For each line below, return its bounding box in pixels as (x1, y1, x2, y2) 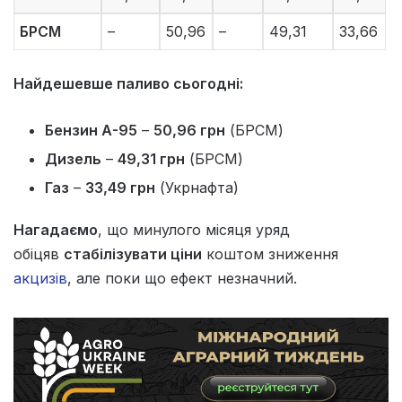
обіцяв (13, 245, 64, 264)
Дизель (45, 150, 101, 169)
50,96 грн (153, 121, 225, 140)
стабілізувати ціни (64, 245, 202, 264)
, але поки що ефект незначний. (67, 269, 297, 288)
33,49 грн (85, 179, 155, 197)
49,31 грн (118, 150, 185, 169)
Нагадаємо (13, 221, 98, 240)
